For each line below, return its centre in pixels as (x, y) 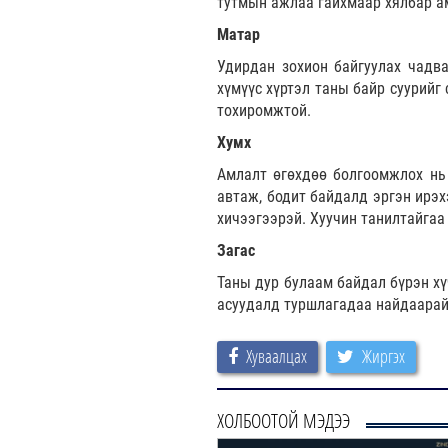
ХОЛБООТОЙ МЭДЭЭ (283, 420)
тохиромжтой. (264, 110)
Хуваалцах (276, 355)
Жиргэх (383, 355)
